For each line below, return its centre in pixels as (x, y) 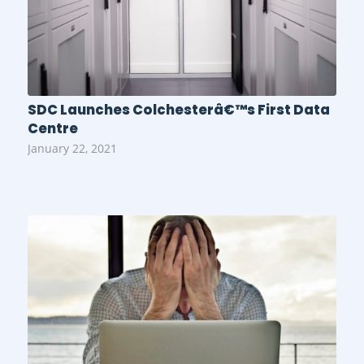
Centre (52, 129)
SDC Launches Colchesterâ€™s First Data (178, 110)
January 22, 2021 (72, 149)
